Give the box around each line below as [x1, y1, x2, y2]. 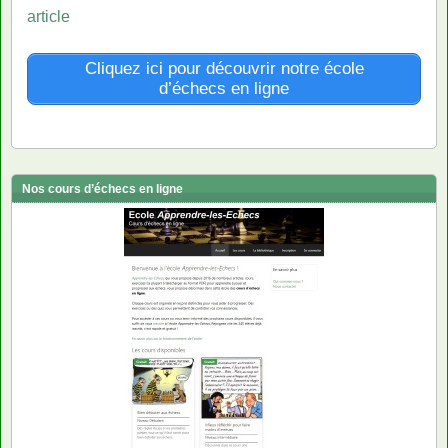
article [27, 7, 70, 25]
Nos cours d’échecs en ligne [22, 182, 183, 196]
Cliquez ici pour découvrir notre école [84, 58, 364, 78]
